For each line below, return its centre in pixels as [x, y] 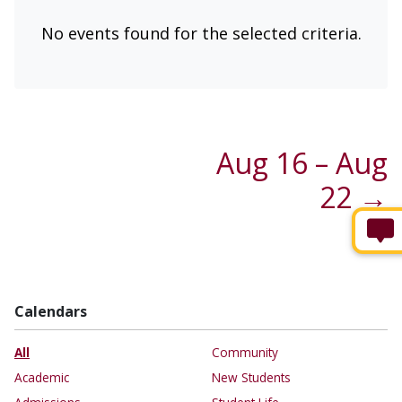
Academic [42, 378]
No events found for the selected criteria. [201, 34]
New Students [251, 378]
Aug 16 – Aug [302, 163]
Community [245, 353]
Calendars [51, 312]
